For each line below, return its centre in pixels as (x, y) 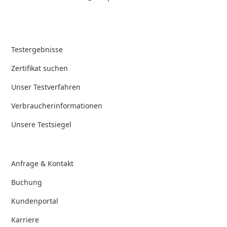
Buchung (27, 182)
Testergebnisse (37, 49)
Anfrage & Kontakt (43, 163)
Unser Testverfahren (46, 87)
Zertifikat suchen (40, 68)
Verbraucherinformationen (57, 105)
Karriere (25, 219)
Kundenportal (35, 201)
